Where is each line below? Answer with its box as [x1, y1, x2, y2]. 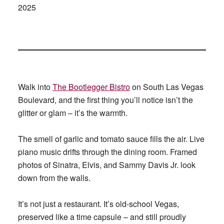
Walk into [17, 81, 52, 93]
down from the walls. [17, 172, 90, 184]
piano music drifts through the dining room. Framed [17, 146, 197, 158]
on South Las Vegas [129, 81, 203, 93]
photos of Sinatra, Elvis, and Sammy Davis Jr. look [17, 159, 195, 171]
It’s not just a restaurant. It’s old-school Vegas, [17, 198, 179, 210]
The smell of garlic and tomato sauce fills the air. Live [17, 133, 204, 145]
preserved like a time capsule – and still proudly [17, 211, 186, 223]
